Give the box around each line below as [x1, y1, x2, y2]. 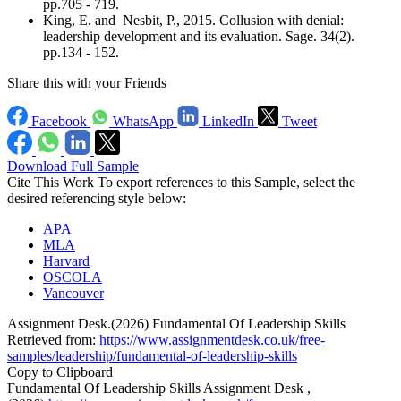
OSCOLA [43, 269, 102, 286]
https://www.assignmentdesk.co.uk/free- [99, 332, 325, 348]
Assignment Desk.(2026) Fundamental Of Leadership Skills [7, 316, 346, 332]
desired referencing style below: [7, 191, 186, 207]
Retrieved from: [7, 332, 99, 348]
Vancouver [43, 286, 104, 302]
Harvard [43, 253, 90, 269]
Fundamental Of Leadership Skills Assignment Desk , [7, 380, 311, 397]
